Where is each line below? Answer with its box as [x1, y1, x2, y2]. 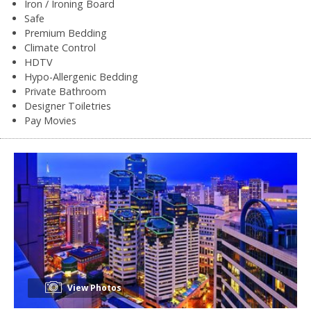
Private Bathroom [24, 84, 106, 98]
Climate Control [24, 40, 96, 54]
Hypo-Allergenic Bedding [24, 69, 138, 83]
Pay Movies [24, 113, 76, 127]
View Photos [65, 281, 121, 294]
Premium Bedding [24, 26, 107, 40]
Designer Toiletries [24, 99, 111, 112]
